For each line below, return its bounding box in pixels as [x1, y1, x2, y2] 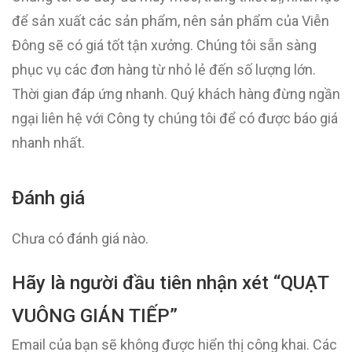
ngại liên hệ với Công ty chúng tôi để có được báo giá [12, 110, 338, 126]
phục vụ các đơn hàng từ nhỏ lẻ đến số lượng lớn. [12, 61, 316, 78]
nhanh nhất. [12, 134, 85, 151]
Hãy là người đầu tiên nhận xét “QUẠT [12, 272, 328, 294]
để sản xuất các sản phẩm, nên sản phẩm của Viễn [12, 13, 329, 29]
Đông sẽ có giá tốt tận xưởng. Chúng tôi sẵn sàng [12, 37, 317, 53]
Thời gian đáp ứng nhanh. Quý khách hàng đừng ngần [12, 86, 340, 102]
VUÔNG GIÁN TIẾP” [12, 305, 178, 327]
